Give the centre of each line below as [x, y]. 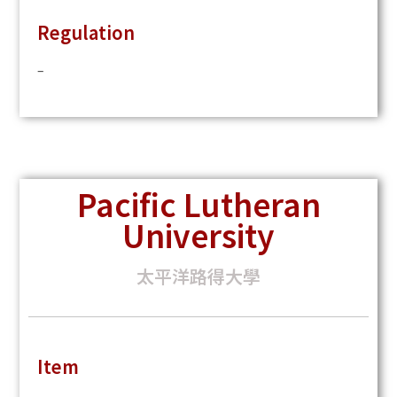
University [198, 235]
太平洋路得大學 [198, 276]
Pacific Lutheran [198, 204]
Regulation [86, 33]
